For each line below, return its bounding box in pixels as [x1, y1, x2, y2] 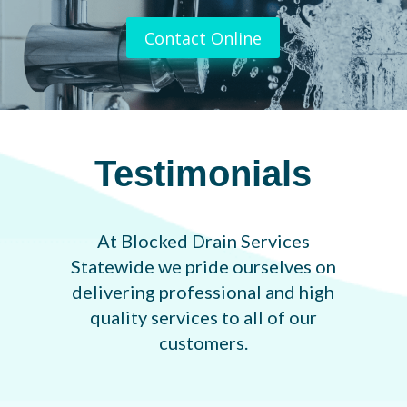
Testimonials [94, 153, 313, 194]
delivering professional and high [72, 280, 335, 303]
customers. [158, 331, 248, 353]
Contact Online [144, 26, 263, 49]
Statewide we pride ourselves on [70, 254, 336, 277]
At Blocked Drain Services [96, 229, 310, 252]
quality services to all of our [89, 305, 317, 328]
